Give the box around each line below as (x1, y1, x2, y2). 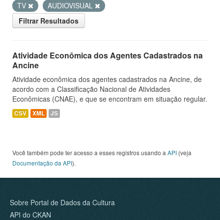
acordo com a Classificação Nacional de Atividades (12, 84, 170, 94)
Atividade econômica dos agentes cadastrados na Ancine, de (12, 74, 202, 84)
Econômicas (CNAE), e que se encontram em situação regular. (12, 94, 207, 104)
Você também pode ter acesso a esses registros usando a (12, 148, 167, 157)
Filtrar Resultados (19, 16, 79, 26)
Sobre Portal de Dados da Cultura (10, 197, 115, 207)
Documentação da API (12, 159, 72, 167)
